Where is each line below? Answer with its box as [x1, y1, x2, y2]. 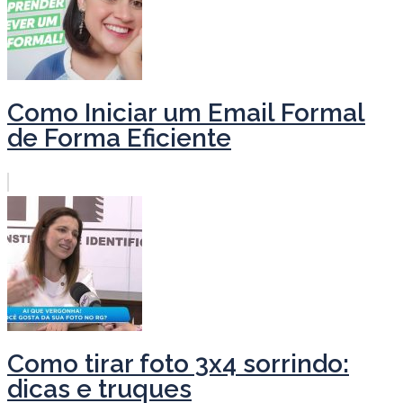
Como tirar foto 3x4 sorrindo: [7, 349, 349, 380]
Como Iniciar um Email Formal [7, 97, 365, 128]
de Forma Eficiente [7, 122, 231, 153]
